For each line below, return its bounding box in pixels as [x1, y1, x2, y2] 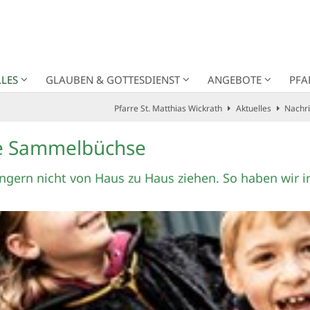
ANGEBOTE [208, 72, 262, 86]
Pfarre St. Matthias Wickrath [114, 102, 222, 114]
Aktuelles [235, 102, 271, 114]
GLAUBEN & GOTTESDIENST [46, 72, 180, 86]
